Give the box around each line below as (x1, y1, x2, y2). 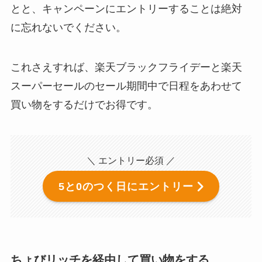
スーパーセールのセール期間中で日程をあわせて (10, 80, 242, 92)
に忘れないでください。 (10, 21, 126, 33)
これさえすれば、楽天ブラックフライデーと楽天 (10, 61, 242, 73)
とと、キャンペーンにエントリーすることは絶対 (10, 2, 242, 15)
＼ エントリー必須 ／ (87, 155, 175, 166)
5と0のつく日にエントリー (58, 180, 194, 192)
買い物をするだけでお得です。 (10, 98, 158, 111)
